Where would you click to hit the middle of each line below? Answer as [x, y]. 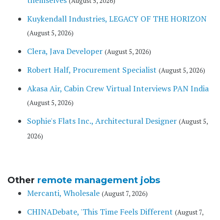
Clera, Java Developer [65, 51]
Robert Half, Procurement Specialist [92, 70]
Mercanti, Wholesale [63, 193]
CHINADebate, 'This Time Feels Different [100, 212]
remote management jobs [99, 180]
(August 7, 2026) [125, 194]
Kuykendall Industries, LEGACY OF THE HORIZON [117, 19]
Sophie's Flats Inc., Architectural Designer [102, 121]
